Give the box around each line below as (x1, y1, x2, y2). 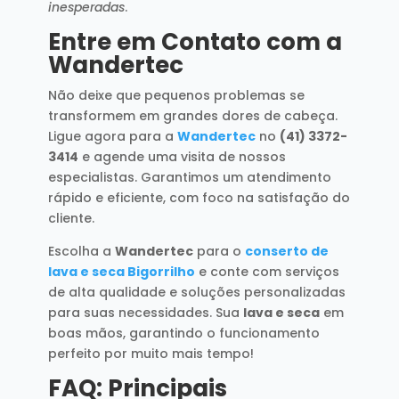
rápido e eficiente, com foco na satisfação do (47, 188, 350, 207)
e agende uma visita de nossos (77, 147, 286, 166)
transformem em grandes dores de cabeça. (47, 106, 338, 125)
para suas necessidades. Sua (47, 303, 243, 322)
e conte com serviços (194, 262, 339, 281)
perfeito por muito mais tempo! (47, 344, 254, 362)
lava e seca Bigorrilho (47, 262, 195, 281)
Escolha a (47, 241, 115, 260)
